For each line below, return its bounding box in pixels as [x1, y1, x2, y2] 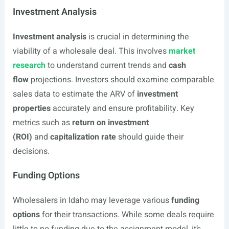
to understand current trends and [45, 59, 169, 72]
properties [12, 102, 51, 114]
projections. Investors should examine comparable [28, 74, 214, 86]
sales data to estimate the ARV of [12, 88, 137, 100]
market [168, 45, 195, 57]
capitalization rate [50, 131, 116, 143]
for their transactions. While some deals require [39, 209, 214, 221]
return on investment [72, 117, 149, 129]
